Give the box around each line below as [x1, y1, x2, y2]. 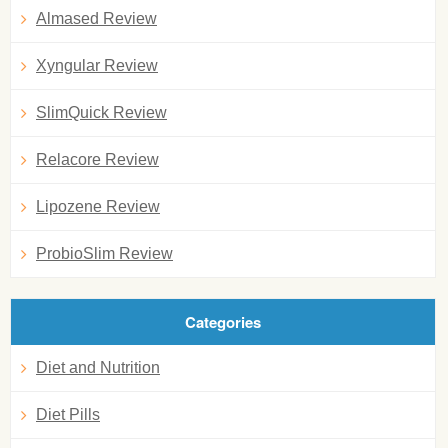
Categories [184, 311, 261, 333]
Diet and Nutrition [36, 359, 160, 376]
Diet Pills [36, 406, 100, 423]
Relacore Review [36, 151, 159, 168]
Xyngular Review [36, 57, 158, 74]
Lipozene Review [36, 198, 160, 215]
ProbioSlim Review [36, 245, 173, 262]
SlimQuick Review [36, 104, 167, 121]
